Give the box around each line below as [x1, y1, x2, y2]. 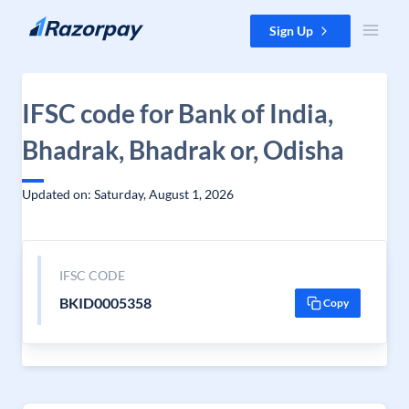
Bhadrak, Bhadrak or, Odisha [22, 134, 344, 165]
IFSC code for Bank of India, [22, 98, 333, 129]
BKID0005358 [58, 294, 152, 311]
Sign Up [269, 23, 313, 38]
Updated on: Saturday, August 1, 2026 [22, 186, 234, 202]
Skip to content [15, 16, 101, 31]
